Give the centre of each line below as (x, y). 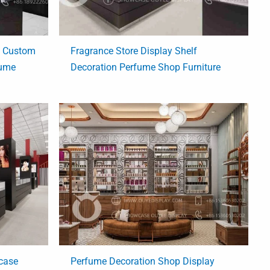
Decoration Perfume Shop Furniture (146, 67)
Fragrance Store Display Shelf (134, 51)
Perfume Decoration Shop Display (143, 261)
